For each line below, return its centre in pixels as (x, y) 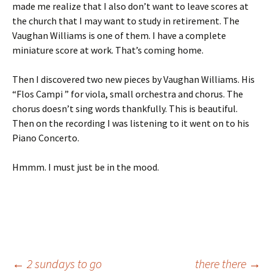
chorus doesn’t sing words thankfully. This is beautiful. (125, 108)
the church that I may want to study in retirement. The (126, 21)
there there (222, 264)
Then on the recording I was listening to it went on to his (131, 123)
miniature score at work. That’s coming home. (108, 50)
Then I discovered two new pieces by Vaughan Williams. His (133, 79)
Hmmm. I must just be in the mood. (86, 167)
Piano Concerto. (46, 138)
